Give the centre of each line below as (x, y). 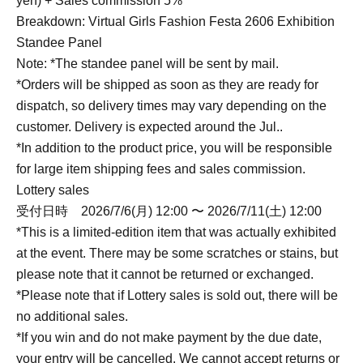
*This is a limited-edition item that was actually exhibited (176, 232)
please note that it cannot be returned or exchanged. (165, 274)
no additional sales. (72, 316)
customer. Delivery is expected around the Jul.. (149, 127)
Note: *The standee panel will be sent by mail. (147, 64)
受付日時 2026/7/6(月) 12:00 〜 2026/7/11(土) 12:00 (169, 211)
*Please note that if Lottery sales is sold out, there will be (177, 295)
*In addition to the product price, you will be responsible (174, 148)
